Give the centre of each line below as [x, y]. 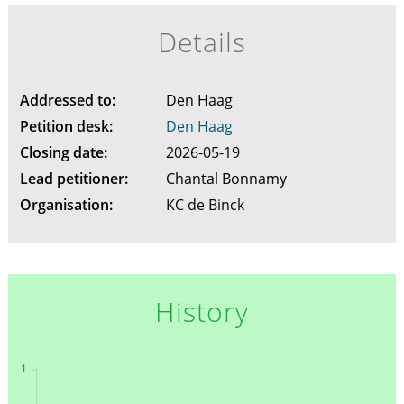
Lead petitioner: [73, 178]
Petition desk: [66, 126]
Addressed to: [67, 100]
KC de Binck [207, 204]
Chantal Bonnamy [228, 178]
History [202, 311]
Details [202, 41]
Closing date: [63, 152]
